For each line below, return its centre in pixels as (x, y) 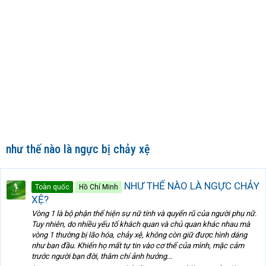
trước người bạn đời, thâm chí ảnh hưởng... (102, 256)
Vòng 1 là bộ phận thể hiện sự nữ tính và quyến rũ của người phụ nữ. (144, 214)
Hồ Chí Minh (99, 187)
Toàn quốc (52, 187)
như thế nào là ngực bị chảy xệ (78, 149)
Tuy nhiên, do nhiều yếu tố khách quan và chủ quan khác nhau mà (141, 224)
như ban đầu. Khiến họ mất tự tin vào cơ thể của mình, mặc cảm (138, 246)
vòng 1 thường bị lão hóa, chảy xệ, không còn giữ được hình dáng (139, 235)
